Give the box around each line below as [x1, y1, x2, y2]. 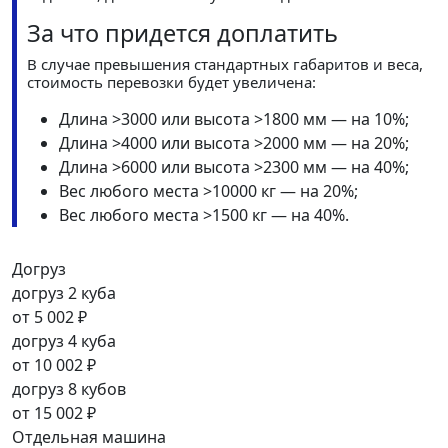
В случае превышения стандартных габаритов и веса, [27, 54, 423, 75]
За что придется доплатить [27, 17, 338, 50]
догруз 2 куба [12, 282, 116, 305]
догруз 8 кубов [12, 378, 126, 401]
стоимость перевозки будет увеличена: [27, 72, 316, 93]
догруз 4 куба [12, 330, 116, 353]
